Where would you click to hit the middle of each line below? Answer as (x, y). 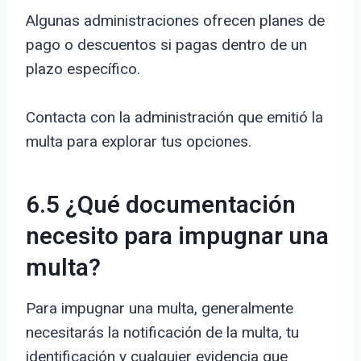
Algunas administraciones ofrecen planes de (175, 21)
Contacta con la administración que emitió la (174, 118)
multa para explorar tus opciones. (139, 142)
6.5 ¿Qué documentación (161, 206)
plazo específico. (83, 69)
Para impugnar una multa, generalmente (160, 309)
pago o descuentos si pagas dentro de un (166, 45)
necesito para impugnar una (177, 237)
